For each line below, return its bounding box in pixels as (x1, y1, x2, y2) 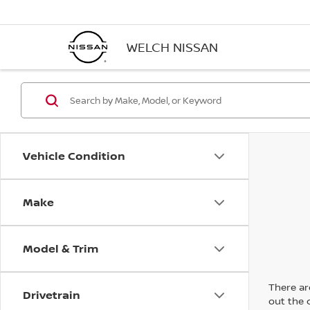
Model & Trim (23, 241, 98, 256)
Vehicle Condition (23, 148, 125, 163)
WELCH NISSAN (127, 38, 218, 55)
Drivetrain (23, 287, 80, 302)
